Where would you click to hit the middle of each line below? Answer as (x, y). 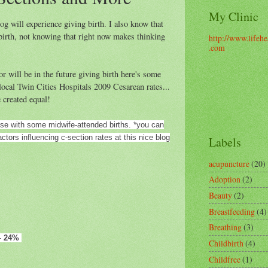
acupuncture (229, 163)
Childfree (225, 259)
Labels (225, 142)
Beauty (220, 196)
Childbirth (226, 243)
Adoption (225, 179)
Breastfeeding (232, 211)
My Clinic (234, 16)
